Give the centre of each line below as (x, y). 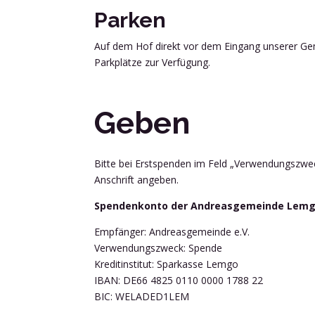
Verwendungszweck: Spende (159, 248)
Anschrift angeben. (137, 180)
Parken (130, 20)
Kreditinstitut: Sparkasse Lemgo (167, 264)
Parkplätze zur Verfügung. (153, 63)
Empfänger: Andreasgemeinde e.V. (172, 232)
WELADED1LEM (153, 297)
